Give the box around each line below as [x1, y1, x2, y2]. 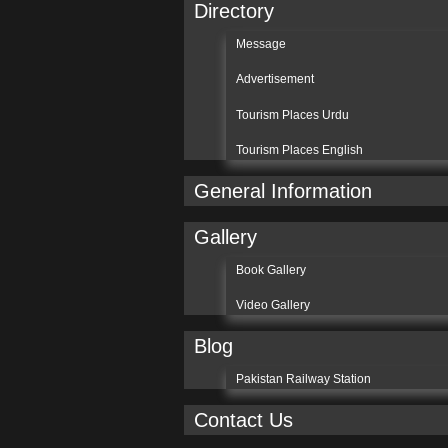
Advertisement [235, 72, 317, 87]
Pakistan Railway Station [235, 371, 371, 386]
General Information [193, 179, 372, 202]
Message [235, 36, 286, 51]
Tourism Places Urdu [235, 107, 349, 122]
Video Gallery [235, 298, 310, 313]
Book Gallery [235, 262, 306, 277]
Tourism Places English [235, 142, 363, 157]
